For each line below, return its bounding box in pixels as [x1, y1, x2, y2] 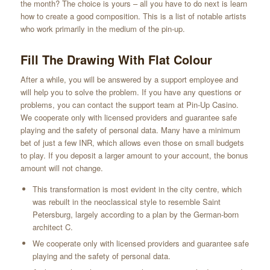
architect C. [32, 221, 73, 233]
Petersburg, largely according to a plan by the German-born [32, 209, 239, 221]
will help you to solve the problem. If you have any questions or [20, 86, 241, 98]
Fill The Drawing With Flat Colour [20, 51, 212, 69]
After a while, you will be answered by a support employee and [20, 74, 238, 86]
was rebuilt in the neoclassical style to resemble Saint [32, 196, 221, 208]
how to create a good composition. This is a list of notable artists [20, 10, 246, 22]
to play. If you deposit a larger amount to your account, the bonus [20, 149, 248, 162]
